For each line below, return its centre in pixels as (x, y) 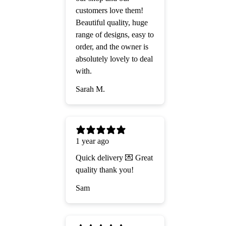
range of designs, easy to (115, 35)
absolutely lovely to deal (114, 59)
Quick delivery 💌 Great (114, 158)
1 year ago (92, 141)
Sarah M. (90, 89)
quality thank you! (105, 170)
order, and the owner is (112, 47)
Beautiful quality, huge (112, 23)
